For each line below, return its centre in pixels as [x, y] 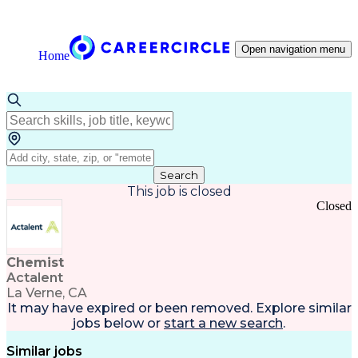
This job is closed [179, 191]
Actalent [35, 278]
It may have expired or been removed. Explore [156, 308]
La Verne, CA [47, 293]
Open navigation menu [293, 49]
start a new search [223, 323]
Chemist [35, 263]
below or [131, 323]
